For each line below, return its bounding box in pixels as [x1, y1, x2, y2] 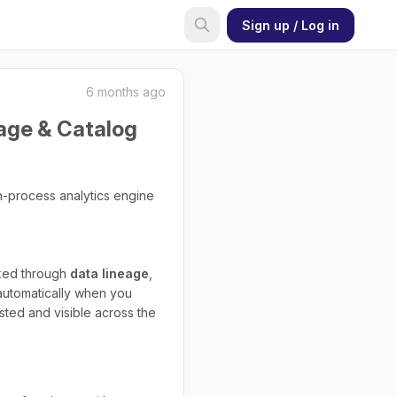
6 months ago [86, 84, 166, 99]
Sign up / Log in [242, 17, 339, 33]
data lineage [70, 266, 149, 281]
